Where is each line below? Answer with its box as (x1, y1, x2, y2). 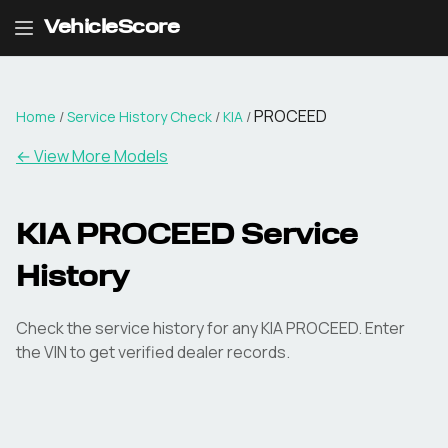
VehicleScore (44, 18, 179, 38)
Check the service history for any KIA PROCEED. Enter (16, 317, 405, 339)
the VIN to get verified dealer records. (16, 341, 290, 363)
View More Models (34, 145, 168, 167)
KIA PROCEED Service (16, 223, 358, 251)
